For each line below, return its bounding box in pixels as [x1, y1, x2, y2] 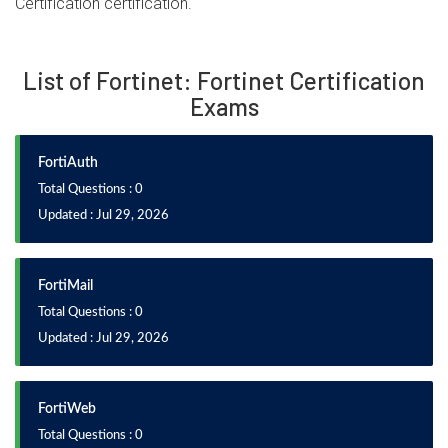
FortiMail [38, 279, 93, 293]
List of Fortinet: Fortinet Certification [23, 66, 425, 95]
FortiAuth [38, 156, 98, 170]
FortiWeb [38, 402, 96, 416]
